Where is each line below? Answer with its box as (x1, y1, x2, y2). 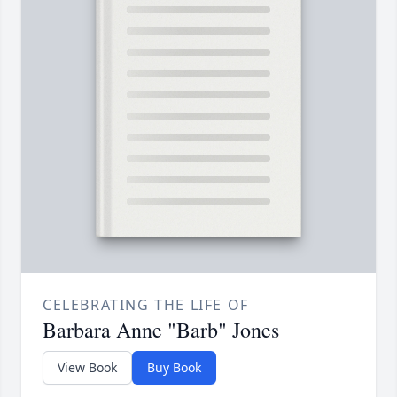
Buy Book (147, 359, 201, 377)
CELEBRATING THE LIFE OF (43, 295, 249, 315)
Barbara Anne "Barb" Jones (43, 315, 279, 345)
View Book (58, 359, 117, 377)
